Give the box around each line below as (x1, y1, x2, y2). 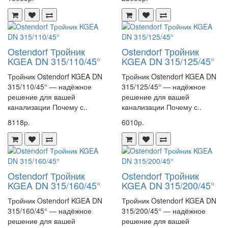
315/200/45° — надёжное (122, 206, 206, 216)
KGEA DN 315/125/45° (122, 54, 214, 68)
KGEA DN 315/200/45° (122, 179, 214, 192)
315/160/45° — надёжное (8, 206, 92, 216)
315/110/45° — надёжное (8, 81, 92, 92)
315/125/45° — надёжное (122, 81, 206, 92)
